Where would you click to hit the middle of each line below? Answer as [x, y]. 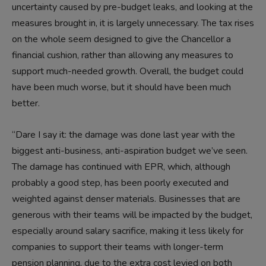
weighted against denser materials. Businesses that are [126, 199]
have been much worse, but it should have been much [121, 88]
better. [26, 104]
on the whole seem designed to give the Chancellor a [121, 39]
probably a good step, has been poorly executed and [120, 183]
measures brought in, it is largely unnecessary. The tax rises [133, 23]
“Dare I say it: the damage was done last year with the [123, 135]
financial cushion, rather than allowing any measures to [123, 56]
